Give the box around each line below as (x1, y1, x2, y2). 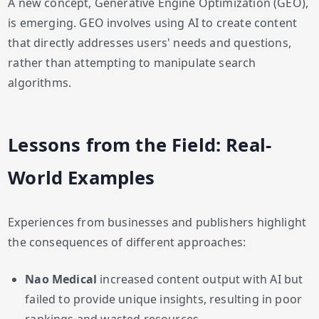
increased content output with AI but (97, 271, 303, 288)
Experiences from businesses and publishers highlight (8, 214, 307, 231)
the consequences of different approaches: (8, 234, 246, 251)
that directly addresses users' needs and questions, (8, 34, 291, 51)
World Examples (8, 164, 155, 190)
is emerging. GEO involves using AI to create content (8, 14, 298, 31)
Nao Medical (25, 271, 98, 288)
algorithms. (8, 74, 72, 90)
